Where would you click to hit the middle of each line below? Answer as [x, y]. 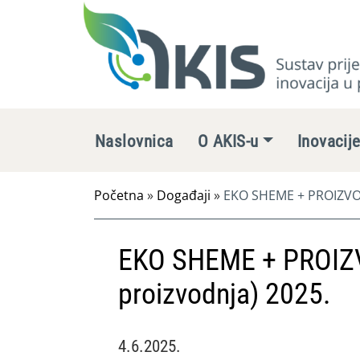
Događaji [184, 195]
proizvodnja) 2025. [224, 294]
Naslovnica [134, 141]
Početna [119, 195]
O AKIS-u [228, 141]
